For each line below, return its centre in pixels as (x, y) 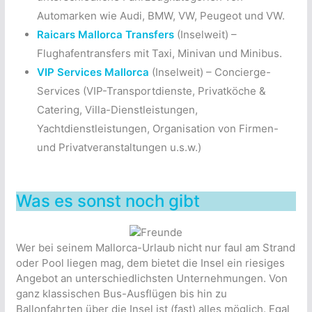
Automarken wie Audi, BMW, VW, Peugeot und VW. (161, 15)
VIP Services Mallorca (93, 72)
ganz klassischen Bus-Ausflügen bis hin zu (121, 293)
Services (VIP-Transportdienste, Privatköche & (151, 91)
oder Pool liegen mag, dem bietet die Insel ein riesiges (150, 263)
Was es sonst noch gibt (108, 201)
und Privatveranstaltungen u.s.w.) (119, 147)
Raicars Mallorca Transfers (105, 34)
